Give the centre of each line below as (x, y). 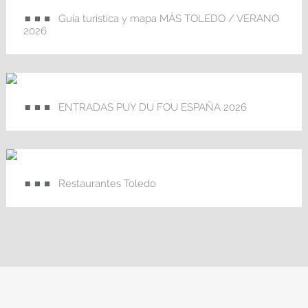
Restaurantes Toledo (107, 183)
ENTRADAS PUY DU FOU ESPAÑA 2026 (152, 107)
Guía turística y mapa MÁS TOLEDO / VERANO (168, 18)
